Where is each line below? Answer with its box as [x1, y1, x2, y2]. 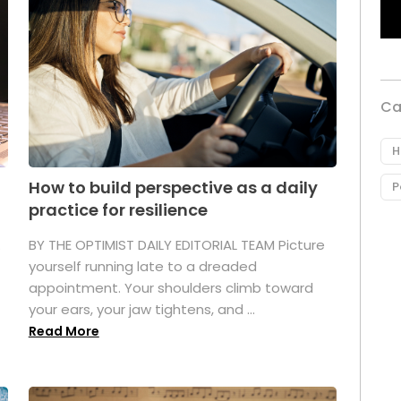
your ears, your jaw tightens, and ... [28, 299, 255, 319]
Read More [28, 321, 99, 340]
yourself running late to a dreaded [28, 256, 257, 276]
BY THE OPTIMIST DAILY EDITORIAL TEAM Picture [28, 235, 325, 254]
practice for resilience [28, 198, 208, 221]
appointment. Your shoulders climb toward [28, 277, 313, 297]
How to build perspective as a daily [28, 175, 318, 199]
